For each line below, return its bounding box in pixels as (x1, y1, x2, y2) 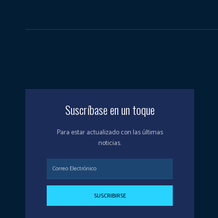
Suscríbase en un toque (65, 101, 155, 118)
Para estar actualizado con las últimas (56, 127, 163, 138)
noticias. (98, 138, 122, 149)
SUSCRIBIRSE (93, 191, 126, 200)
